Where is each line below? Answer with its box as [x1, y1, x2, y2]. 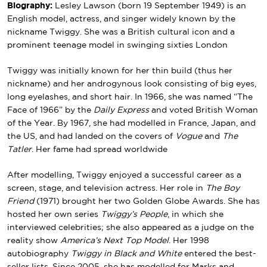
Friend [7, 197, 34, 205]
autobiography [7, 250, 71, 257]
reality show [7, 237, 60, 244]
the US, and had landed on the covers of [7, 132, 175, 140]
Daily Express [94, 106, 149, 114]
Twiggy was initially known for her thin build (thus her [7, 67, 232, 74]
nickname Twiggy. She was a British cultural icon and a [7, 28, 235, 36]
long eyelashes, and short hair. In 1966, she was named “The [7, 93, 253, 101]
